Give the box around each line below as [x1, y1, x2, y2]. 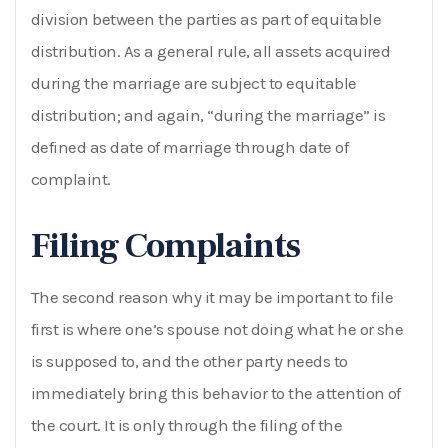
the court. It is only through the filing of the [31, 414, 343, 435]
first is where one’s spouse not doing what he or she [31, 318, 404, 339]
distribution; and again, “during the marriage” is [31, 104, 386, 125]
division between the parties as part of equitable [31, 8, 382, 29]
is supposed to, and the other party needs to [31, 350, 348, 371]
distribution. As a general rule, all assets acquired [31, 40, 391, 61]
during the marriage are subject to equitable [31, 72, 357, 93]
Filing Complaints [31, 223, 301, 269]
